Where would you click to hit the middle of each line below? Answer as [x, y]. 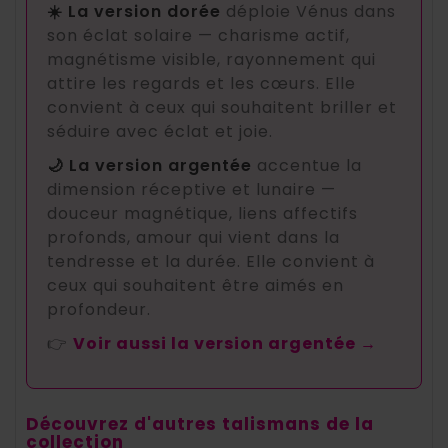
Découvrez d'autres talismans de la [200, 423]
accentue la [307, 165]
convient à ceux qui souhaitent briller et [222, 107]
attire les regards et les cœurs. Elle [201, 83]
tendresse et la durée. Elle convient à [211, 261]
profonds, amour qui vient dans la [193, 237]
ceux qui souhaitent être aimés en [195, 285]
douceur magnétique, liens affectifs [202, 213]
